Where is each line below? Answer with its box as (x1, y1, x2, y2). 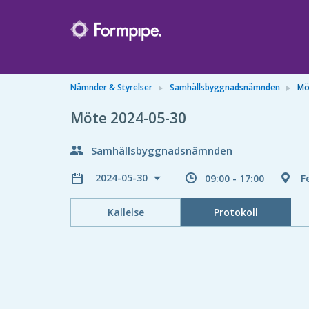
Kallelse (107, 206, 144, 219)
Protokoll (213, 206, 258, 219)
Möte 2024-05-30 (70, 108, 186, 128)
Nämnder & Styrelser (70, 81, 152, 93)
